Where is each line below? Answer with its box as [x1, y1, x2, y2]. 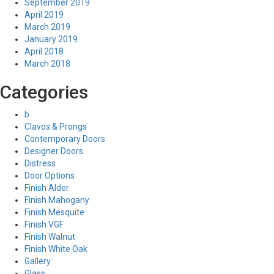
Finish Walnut [24, 232, 75, 242]
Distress [24, 158, 56, 168]
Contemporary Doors [24, 134, 105, 144]
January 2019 [24, 34, 78, 44]
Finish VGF [24, 220, 64, 229]
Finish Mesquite [24, 207, 84, 217]
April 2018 [24, 46, 64, 56]
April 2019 [24, 10, 64, 20]
